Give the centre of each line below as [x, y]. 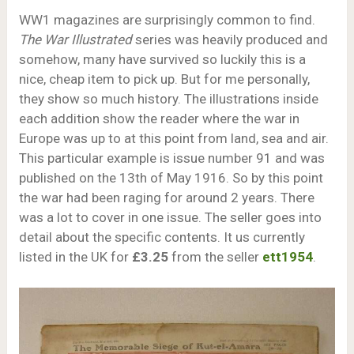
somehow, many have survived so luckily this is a [162, 60]
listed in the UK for [75, 257]
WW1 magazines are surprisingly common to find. [167, 20]
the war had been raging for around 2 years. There [166, 198]
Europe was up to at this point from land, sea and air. [173, 139]
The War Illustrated [75, 40]
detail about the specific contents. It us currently [162, 237]
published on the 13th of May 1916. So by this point [171, 178]
